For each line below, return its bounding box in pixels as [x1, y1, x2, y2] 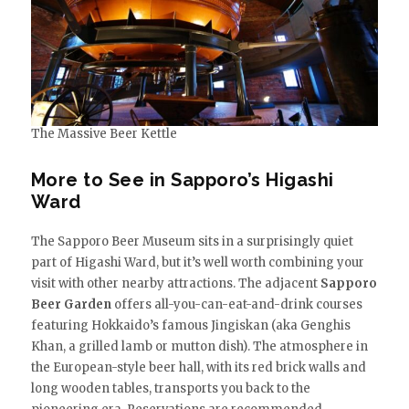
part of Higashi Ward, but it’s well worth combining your [30, 254, 364, 270]
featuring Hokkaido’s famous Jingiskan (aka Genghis [30, 317, 351, 333]
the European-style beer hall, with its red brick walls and [30, 359, 366, 375]
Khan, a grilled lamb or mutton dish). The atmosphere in [30, 338, 368, 354]
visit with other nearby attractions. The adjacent [30, 275, 320, 291]
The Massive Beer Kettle [30, 125, 177, 142]
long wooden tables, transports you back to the [30, 380, 310, 396]
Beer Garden [30, 296, 111, 312]
